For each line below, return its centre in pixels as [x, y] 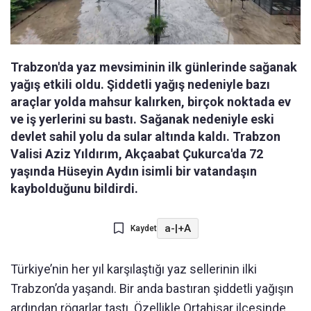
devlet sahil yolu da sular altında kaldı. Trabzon [145, 137]
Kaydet [143, 229]
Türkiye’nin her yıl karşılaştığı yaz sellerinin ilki [134, 269]
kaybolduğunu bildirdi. [74, 189]
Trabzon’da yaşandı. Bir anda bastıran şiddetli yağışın [152, 289]
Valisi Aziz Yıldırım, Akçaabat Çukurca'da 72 [137, 154]
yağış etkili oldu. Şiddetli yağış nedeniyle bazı [140, 85]
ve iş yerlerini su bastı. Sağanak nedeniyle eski [142, 119]
